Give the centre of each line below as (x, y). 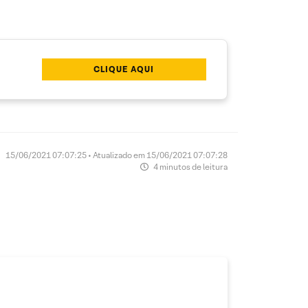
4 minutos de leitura (190, 167)
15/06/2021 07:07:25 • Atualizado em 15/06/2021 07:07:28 (117, 155)
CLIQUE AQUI (124, 69)
